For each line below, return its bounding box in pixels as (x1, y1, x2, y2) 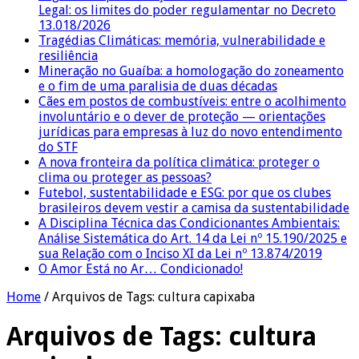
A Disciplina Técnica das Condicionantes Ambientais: (38, 215, 340, 231)
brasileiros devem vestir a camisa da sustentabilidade (38, 200, 349, 216)
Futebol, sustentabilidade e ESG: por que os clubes (38, 184, 331, 200)
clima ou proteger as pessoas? (38, 169, 212, 185)
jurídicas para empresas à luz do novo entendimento (38, 123, 342, 139)
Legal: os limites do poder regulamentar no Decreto (38, 2, 336, 18)
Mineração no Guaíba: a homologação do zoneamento (38, 63, 344, 79)
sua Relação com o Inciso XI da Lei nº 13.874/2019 (38, 245, 322, 261)
